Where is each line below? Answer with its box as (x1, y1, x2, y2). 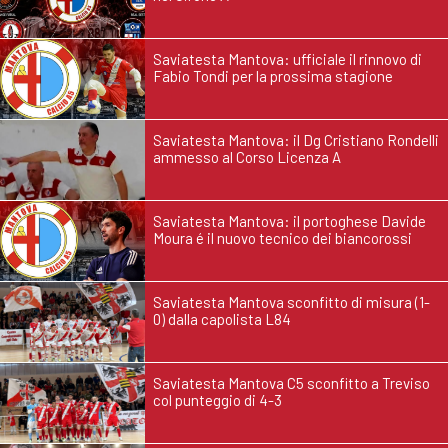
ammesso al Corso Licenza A (153, 148, 341, 167)
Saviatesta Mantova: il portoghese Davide (153, 212, 426, 231)
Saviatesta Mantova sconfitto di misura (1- (153, 293, 430, 312)
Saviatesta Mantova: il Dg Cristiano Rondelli (153, 131, 439, 150)
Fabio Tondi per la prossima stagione (153, 67, 393, 86)
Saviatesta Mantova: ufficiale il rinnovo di (153, 50, 422, 69)
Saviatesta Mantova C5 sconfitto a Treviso (153, 374, 430, 393)
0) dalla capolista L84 (153, 310, 291, 329)
